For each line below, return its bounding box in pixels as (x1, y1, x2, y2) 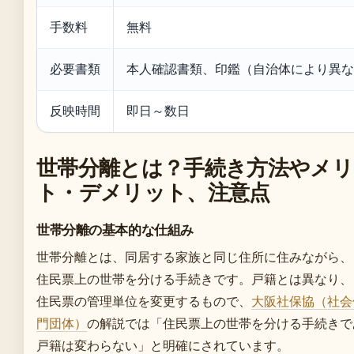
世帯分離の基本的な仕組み (36, 221, 194, 238)
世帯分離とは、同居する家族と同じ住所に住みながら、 (36, 248, 352, 265)
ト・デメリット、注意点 (36, 175, 270, 207)
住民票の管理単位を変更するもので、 (36, 292, 251, 309)
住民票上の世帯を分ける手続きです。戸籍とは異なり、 (36, 270, 352, 287)
